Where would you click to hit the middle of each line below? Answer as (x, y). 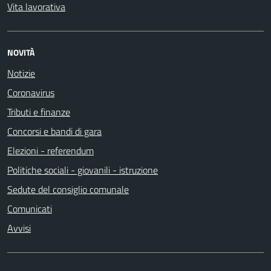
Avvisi (19, 228)
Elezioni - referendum (51, 151)
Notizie (21, 73)
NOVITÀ (21, 52)
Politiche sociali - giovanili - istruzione (83, 170)
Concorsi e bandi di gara (54, 131)
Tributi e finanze (39, 112)
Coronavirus (31, 93)
